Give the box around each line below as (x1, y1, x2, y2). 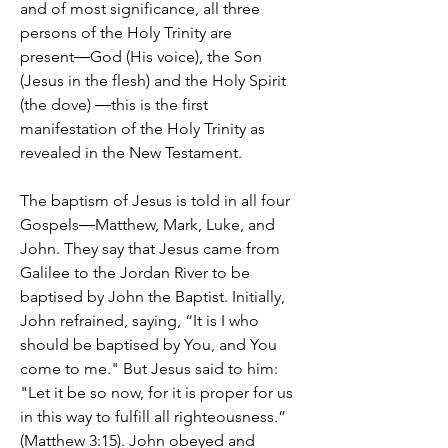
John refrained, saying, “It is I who (20, 311, 259, 330)
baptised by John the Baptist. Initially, (20, 287, 285, 306)
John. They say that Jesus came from (20, 239, 280, 258)
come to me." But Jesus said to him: (20, 359, 278, 378)
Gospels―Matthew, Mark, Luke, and (20, 215, 275, 234)
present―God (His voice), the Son (20, 47, 262, 66)
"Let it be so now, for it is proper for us (20, 383, 293, 402)
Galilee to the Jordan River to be (20, 263, 250, 282)
